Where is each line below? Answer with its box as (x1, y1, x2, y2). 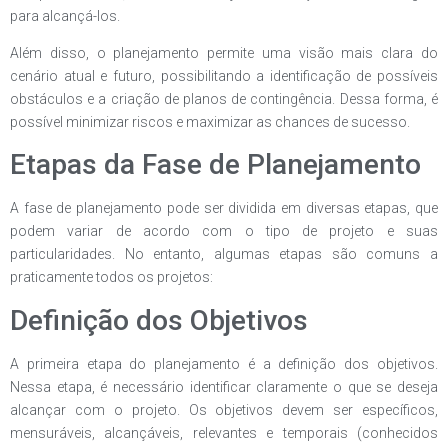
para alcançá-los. (10, 7, 120, 24)
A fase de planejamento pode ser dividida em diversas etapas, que (10, 200, 438, 217)
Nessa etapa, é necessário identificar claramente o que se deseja (10, 378, 438, 395)
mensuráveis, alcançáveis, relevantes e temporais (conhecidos (10, 424, 438, 441)
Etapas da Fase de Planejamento (10, 148, 421, 182)
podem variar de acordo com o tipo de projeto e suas (10, 223, 438, 240)
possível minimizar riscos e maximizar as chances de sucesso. (10, 113, 410, 130)
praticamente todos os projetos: (10, 269, 213, 286)
